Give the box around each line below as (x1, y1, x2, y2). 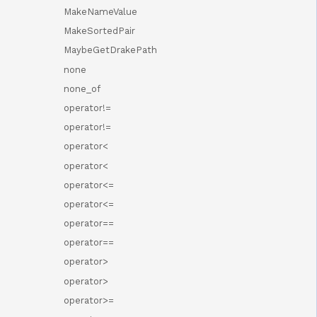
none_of (64, 83, 100, 94)
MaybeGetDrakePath (64, 45, 157, 56)
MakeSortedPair (64, 25, 135, 37)
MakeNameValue (64, 6, 137, 18)
